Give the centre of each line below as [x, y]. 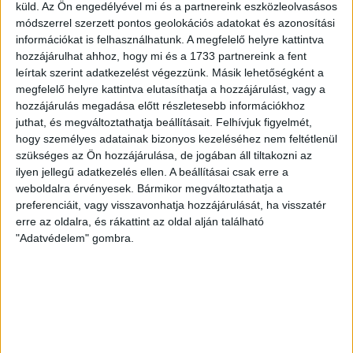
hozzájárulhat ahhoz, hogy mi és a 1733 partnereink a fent [161, 56]
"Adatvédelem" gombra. [75, 238]
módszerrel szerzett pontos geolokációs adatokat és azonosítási [175, 22]
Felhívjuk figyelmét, [264, 122]
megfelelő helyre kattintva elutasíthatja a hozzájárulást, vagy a [171, 89]
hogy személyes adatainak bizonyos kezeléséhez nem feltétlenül [176, 138]
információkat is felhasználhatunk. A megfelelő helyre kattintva [170, 39]
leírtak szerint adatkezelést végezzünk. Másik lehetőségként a [170, 72]
